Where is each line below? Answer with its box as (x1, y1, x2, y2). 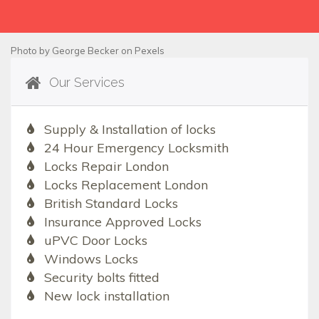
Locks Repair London (43, 158, 169, 175)
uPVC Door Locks (43, 232, 147, 249)
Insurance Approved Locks (43, 214, 202, 231)
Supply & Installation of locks (43, 121, 216, 138)
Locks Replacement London (43, 177, 208, 194)
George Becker (52, 45, 119, 57)
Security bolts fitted (43, 269, 159, 286)
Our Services (46, 75, 125, 90)
